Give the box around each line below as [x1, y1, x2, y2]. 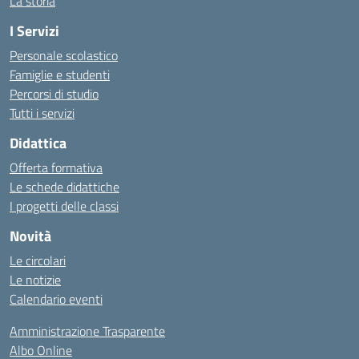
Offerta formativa [10, 158, 103, 178]
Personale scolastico [10, 46, 118, 66]
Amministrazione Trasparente [10, 321, 165, 341]
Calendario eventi [10, 289, 103, 309]
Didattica [10, 132, 67, 155]
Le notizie [10, 270, 61, 290]
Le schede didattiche [10, 177, 119, 197]
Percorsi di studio [10, 84, 99, 104]
